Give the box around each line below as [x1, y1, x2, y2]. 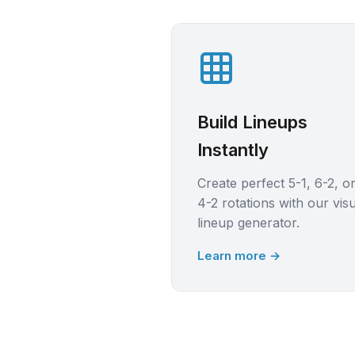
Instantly [197, 139, 269, 160]
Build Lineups [197, 112, 307, 132]
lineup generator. [197, 215, 300, 231]
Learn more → [197, 248, 281, 263]
